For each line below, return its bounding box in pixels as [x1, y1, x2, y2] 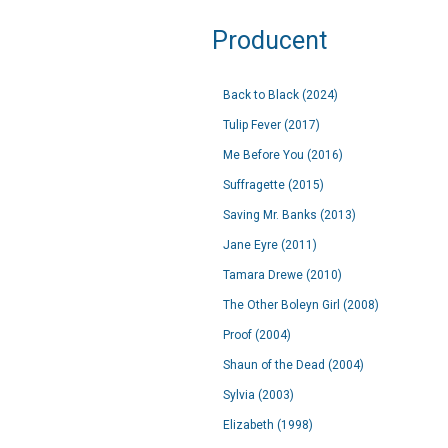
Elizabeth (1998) [223, 418, 313, 432]
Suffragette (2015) [223, 178, 324, 192]
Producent [212, 26, 327, 55]
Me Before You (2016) [223, 148, 343, 162]
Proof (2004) [223, 328, 291, 342]
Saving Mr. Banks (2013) [223, 208, 356, 222]
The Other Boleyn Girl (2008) [223, 298, 379, 312]
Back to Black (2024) [223, 88, 338, 102]
